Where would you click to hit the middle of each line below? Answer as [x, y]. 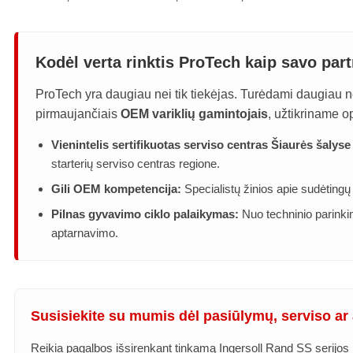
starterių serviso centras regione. [136, 164]
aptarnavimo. [85, 233]
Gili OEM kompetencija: [116, 189]
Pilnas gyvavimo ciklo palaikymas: [145, 214]
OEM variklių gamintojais [194, 114]
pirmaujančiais [78, 114]
